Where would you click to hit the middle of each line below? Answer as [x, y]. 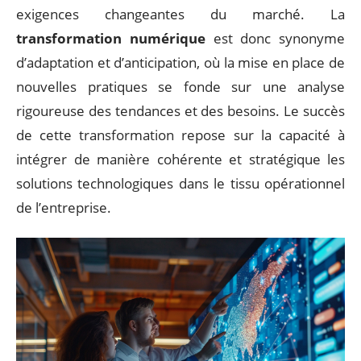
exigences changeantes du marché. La [180, 14]
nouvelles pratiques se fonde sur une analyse [180, 86]
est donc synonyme [275, 38]
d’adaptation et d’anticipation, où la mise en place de [180, 62]
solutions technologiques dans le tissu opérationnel [180, 183]
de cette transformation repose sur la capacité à [180, 135]
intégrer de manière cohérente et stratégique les [180, 159]
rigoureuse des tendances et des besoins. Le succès [180, 110]
